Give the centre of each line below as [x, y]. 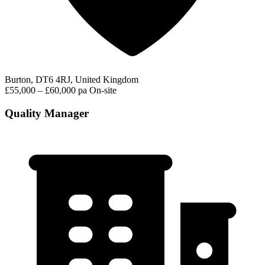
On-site [103, 91]
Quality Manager [47, 113]
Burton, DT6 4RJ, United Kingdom [72, 80]
